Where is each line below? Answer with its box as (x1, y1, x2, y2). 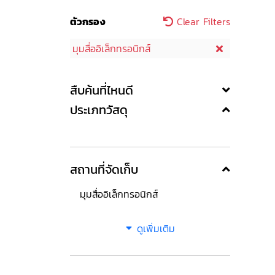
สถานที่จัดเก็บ (70, 160, 138, 179)
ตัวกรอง (70, 14, 106, 29)
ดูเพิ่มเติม (136, 221, 175, 236)
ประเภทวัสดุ (70, 101, 128, 119)
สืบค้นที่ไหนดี (70, 81, 133, 99)
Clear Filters (173, 14, 230, 29)
